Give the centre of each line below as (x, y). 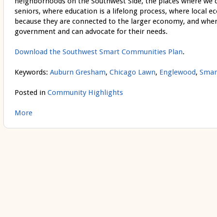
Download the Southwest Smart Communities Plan (98, 52)
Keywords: (32, 72)
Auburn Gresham (77, 72)
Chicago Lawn (132, 72)
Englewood (177, 72)
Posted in (31, 93)
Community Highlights (85, 93)
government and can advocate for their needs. (91, 32)
